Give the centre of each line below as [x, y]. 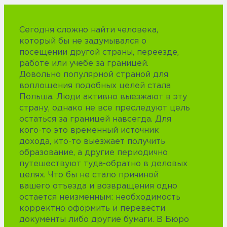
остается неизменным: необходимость [100, 198]
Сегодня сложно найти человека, [89, 30]
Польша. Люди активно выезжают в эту [103, 97]
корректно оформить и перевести [92, 209]
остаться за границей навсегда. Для [95, 120]
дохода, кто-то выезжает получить [92, 142]
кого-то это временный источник [89, 131]
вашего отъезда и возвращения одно [98, 186]
